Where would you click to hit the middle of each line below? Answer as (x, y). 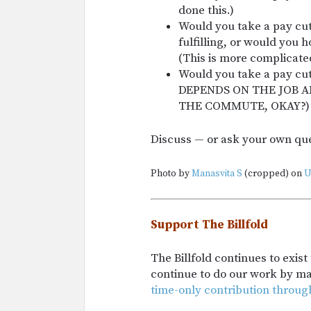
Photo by (171, 174)
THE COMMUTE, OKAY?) (244, 106)
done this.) (206, 10)
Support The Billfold (209, 225)
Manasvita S (217, 174)
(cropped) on (273, 174)
